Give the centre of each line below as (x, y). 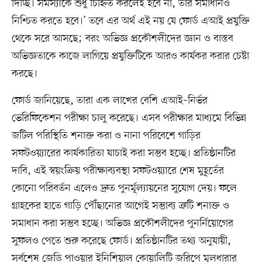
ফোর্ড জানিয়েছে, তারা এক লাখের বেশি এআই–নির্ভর (109, 101)
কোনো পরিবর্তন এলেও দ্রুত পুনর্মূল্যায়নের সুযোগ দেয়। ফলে (124, 189)
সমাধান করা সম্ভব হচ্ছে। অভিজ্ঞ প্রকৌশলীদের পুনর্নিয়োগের (122, 224)
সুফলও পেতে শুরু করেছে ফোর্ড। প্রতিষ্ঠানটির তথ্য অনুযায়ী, (121, 241)
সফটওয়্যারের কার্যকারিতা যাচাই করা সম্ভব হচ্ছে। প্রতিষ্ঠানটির (123, 154)
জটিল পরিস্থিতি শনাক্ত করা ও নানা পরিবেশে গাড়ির (106, 136)
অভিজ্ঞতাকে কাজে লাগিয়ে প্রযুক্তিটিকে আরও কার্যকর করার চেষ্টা (130, 56)
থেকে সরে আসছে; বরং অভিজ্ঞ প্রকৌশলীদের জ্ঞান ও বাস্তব (122, 39)
